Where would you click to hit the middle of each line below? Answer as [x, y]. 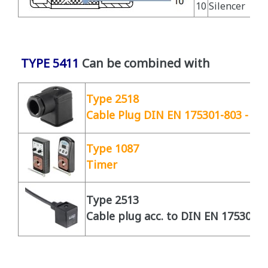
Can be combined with [146, 64]
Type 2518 [112, 99]
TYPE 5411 [50, 64]
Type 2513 [112, 200]
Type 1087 [112, 149]
